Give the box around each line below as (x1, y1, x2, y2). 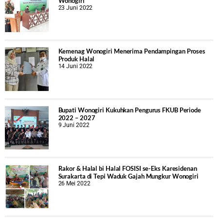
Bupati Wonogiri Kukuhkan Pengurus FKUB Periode (58, 106, 201, 114)
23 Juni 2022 (58, 4, 93, 11)
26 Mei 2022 (58, 180, 91, 187)
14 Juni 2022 (58, 63, 93, 70)
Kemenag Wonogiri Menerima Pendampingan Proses (58, 47, 206, 55)
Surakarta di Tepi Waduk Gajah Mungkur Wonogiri (58, 172, 199, 181)
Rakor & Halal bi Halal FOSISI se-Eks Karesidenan (58, 164, 197, 173)
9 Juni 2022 (58, 121, 90, 128)
